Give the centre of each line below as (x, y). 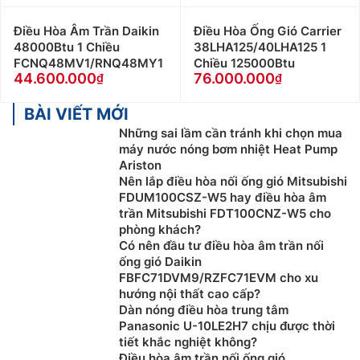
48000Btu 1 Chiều (67, 47)
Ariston (140, 165)
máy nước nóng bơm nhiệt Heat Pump (228, 149)
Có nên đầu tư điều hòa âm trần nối (221, 245)
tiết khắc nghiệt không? (188, 342)
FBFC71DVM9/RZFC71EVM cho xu (219, 277)
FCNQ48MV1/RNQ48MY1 (88, 63)
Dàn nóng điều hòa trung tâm (204, 309)
